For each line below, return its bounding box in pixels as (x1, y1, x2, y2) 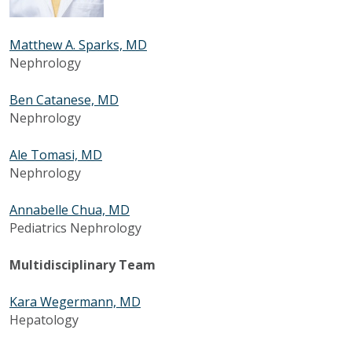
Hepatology (9, 310, 79, 328)
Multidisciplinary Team (9, 255, 156, 273)
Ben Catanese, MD (9, 90, 119, 108)
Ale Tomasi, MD (9, 145, 102, 163)
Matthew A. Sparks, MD (9, 35, 147, 53)
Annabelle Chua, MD (9, 200, 130, 218)
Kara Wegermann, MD (9, 292, 141, 310)
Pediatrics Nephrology (9, 218, 141, 236)
